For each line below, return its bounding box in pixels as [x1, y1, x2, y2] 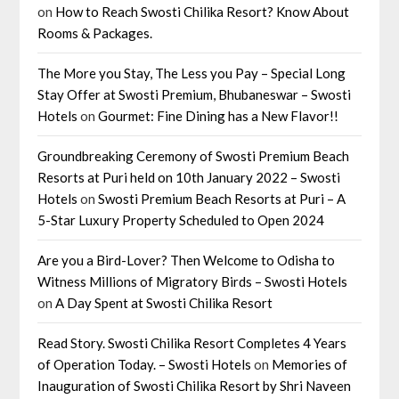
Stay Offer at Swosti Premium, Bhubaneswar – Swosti [37, 86, 352, 103]
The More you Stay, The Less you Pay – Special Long [37, 65, 346, 82]
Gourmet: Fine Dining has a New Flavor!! [98, 108, 339, 125]
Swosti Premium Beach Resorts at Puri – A [98, 191, 346, 208]
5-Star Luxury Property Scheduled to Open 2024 [37, 212, 325, 229]
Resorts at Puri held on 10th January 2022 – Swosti [37, 169, 341, 186]
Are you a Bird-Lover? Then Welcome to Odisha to [37, 252, 336, 269]
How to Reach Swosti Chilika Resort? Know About [55, 4, 350, 20]
